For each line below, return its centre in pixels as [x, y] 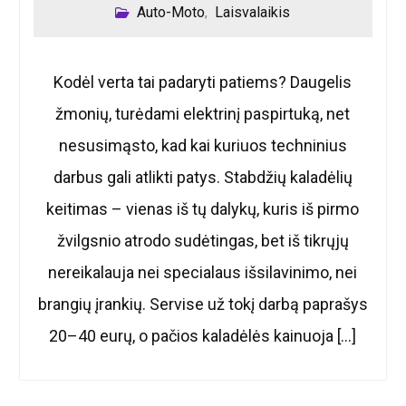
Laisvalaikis [253, 12]
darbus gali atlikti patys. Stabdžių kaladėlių [203, 177]
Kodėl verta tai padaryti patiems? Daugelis [203, 82]
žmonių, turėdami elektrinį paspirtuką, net [203, 113]
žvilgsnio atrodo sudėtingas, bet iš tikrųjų [203, 240]
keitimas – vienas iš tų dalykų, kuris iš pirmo [203, 208]
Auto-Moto [171, 12]
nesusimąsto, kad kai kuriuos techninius [203, 145]
